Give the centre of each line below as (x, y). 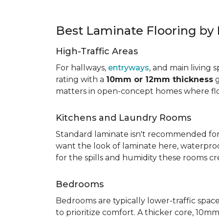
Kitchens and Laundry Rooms (123, 118)
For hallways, (82, 68)
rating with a (81, 79)
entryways (129, 68)
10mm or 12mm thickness (160, 79)
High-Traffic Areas (97, 51)
